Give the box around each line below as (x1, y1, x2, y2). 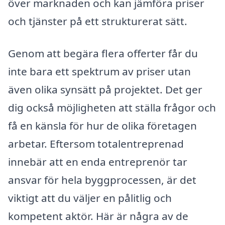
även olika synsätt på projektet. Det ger (8, 82, 202, 96)
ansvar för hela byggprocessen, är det (8, 172, 196, 187)
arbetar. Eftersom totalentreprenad (8, 136, 184, 151)
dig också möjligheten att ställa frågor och (8, 100, 216, 115)
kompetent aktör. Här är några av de (8, 208, 188, 223)
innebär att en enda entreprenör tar (8, 154, 187, 169)
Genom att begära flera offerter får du (8, 46, 198, 60)
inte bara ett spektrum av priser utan (8, 64, 191, 78)
